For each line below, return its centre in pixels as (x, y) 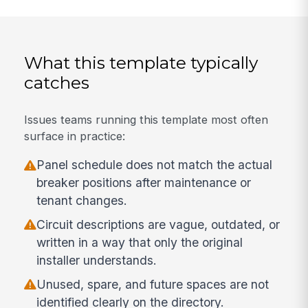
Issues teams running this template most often (146, 119)
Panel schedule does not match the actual (155, 165)
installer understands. (97, 260)
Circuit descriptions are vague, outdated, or (158, 224)
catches (57, 83)
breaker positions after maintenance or (144, 183)
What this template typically (141, 63)
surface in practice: (75, 136)
